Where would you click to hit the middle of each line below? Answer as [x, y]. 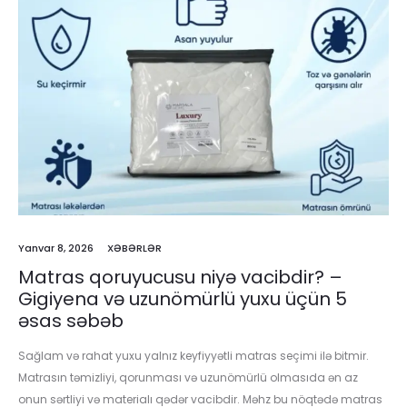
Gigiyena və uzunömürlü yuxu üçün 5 [183, 299]
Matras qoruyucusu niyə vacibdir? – [180, 278]
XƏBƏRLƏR [134, 248]
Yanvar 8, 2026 [56, 248]
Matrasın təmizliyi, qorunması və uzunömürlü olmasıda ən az [188, 378]
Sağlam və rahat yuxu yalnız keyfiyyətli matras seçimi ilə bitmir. [194, 356]
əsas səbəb [71, 321]
